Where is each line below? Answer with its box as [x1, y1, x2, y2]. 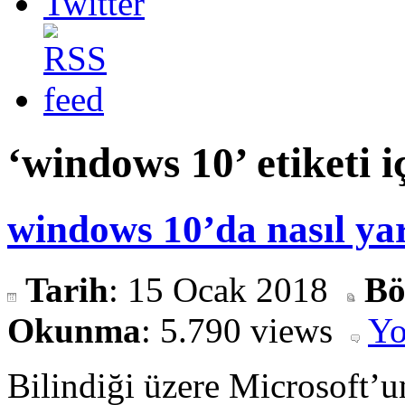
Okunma [7, 310, 141, 350]
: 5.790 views [141, 310, 351, 350]
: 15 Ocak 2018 [108, 269, 328, 309]
